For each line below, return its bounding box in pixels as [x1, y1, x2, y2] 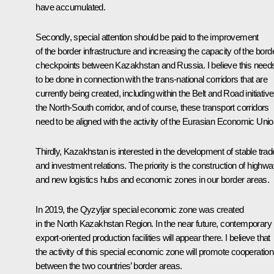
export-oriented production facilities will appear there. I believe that [35, 232, 270, 243]
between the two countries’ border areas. [35, 260, 182, 271]
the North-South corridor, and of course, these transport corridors [35, 102, 269, 113]
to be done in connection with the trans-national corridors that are [35, 73, 268, 84]
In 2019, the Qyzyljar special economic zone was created [35, 204, 244, 215]
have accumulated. [35, 1, 106, 12]
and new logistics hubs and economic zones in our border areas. [35, 174, 270, 185]
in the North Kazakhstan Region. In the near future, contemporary [35, 218, 272, 229]
